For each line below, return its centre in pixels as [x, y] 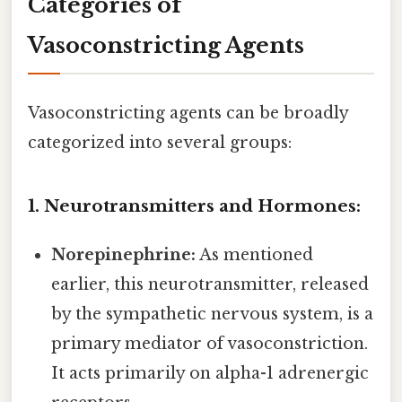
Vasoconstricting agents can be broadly [188, 113]
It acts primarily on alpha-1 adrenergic [210, 373]
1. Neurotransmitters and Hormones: [194, 205]
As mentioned [255, 254]
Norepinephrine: [124, 254]
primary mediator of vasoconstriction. [210, 343]
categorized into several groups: [160, 142]
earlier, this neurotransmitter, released [210, 284]
